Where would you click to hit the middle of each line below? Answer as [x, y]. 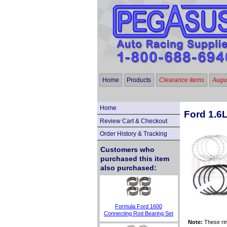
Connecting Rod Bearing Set [139, 213]
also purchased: [128, 168]
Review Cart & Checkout [133, 121]
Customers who [127, 150]
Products [139, 80]
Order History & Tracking [133, 134]
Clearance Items [181, 80]
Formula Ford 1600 [139, 206]
